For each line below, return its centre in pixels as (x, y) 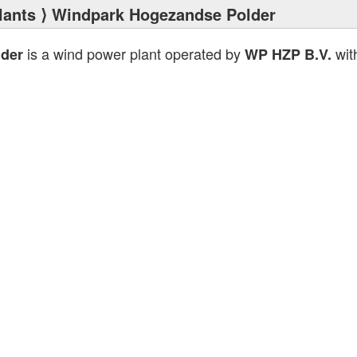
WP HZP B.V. (288, 54)
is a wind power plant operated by (133, 53)
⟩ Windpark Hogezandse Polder (156, 14)
